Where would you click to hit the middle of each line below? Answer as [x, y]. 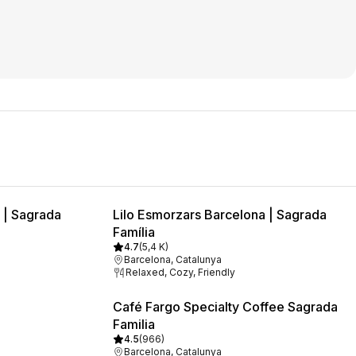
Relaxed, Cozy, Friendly [180, 272]
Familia [134, 324]
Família [134, 232]
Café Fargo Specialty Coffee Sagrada [225, 307]
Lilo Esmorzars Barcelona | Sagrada [220, 215]
